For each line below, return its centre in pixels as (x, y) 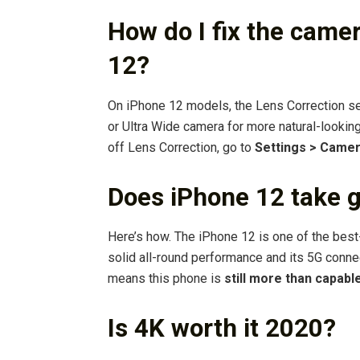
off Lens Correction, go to (181, 147)
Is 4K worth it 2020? (222, 329)
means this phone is (166, 279)
